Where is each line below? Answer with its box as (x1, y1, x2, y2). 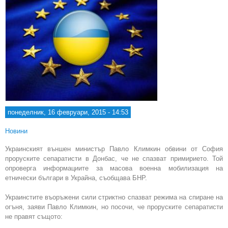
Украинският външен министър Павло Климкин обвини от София (5, 145, 223, 153)
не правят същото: (5, 213, 63, 221)
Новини (5, 127, 27, 135)
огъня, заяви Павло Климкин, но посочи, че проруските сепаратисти (5, 203, 223, 211)
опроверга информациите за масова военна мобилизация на (5, 164, 223, 173)
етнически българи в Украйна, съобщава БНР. (5, 174, 147, 182)
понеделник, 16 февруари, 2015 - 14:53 (8, 108, 128, 117)
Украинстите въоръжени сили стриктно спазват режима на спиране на (5, 193, 223, 202)
